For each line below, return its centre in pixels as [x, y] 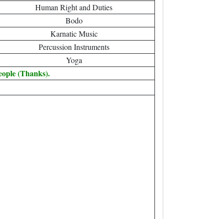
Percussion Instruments [74, 47]
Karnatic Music [74, 33]
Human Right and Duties [74, 7]
